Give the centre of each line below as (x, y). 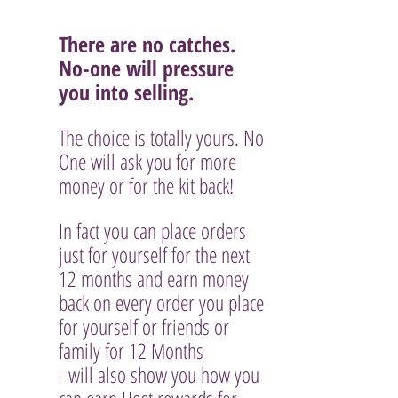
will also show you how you (164, 374)
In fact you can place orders (155, 231)
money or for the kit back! (146, 185)
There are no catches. (150, 44)
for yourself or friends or (146, 326)
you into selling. (126, 92)
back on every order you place (163, 302)
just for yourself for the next (156, 255)
